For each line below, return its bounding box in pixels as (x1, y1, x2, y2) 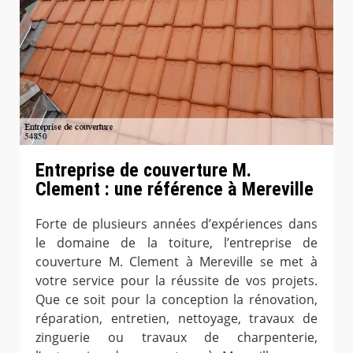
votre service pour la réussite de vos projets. (35, 271, 318, 289)
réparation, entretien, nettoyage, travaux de (35, 309, 318, 327)
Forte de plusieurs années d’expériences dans (35, 214, 318, 232)
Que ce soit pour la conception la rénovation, (35, 290, 318, 308)
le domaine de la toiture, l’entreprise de (35, 233, 318, 251)
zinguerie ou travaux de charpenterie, (35, 328, 318, 346)
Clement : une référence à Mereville (35, 177, 314, 200)
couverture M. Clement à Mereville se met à (35, 252, 318, 270)
